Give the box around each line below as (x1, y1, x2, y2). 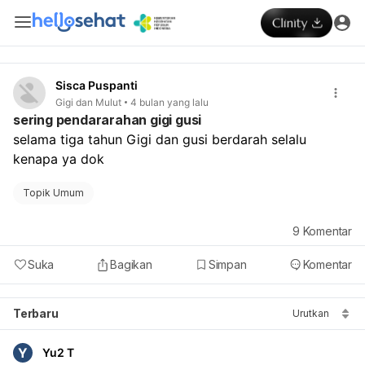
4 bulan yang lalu (130, 95, 209, 108)
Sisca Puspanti (55, 78, 138, 92)
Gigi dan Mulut (55, 95, 121, 108)
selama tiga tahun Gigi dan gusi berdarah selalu (13, 130, 306, 147)
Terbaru (13, 306, 59, 320)
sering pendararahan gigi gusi (13, 111, 202, 128)
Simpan (208, 257, 247, 271)
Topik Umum (23, 186, 84, 199)
